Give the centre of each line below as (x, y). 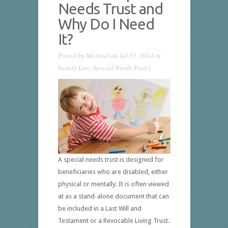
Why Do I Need (106, 24)
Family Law (74, 68)
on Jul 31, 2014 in (135, 55)
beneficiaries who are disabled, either (113, 172)
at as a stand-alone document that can (113, 196)
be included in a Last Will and (99, 208)
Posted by (72, 55)
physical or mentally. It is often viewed (113, 184)
